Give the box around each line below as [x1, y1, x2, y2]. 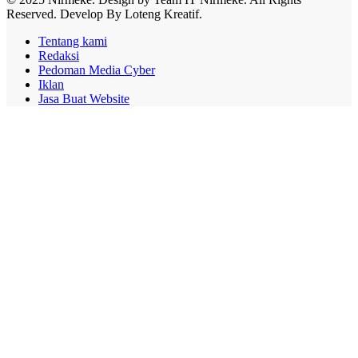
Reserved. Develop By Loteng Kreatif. [6, 6, 202, 21]
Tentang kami [38, 34, 107, 48]
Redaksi [38, 48, 79, 62]
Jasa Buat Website [38, 91, 129, 105]
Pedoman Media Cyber [38, 62, 155, 77]
